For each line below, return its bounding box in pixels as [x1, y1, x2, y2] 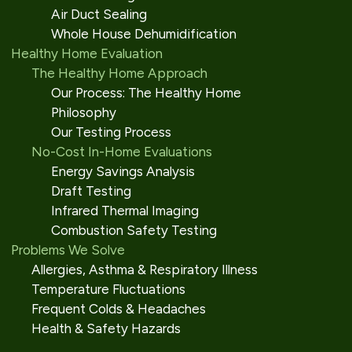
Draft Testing [51, 183, 131, 199]
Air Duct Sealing [51, 6, 147, 22]
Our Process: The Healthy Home [51, 85, 241, 101]
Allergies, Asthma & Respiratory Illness [31, 262, 258, 277]
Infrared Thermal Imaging [51, 203, 199, 218]
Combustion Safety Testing [51, 222, 217, 238]
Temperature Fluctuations [31, 281, 185, 297]
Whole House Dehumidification [51, 26, 236, 42]
